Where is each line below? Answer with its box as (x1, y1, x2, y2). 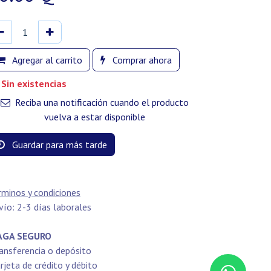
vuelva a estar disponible (44, 111, 145, 123)
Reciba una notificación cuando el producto (12, 96, 189, 108)
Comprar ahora (110, 54, 172, 66)
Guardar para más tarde (10, 139, 107, 151)
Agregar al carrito (10, 54, 82, 66)
